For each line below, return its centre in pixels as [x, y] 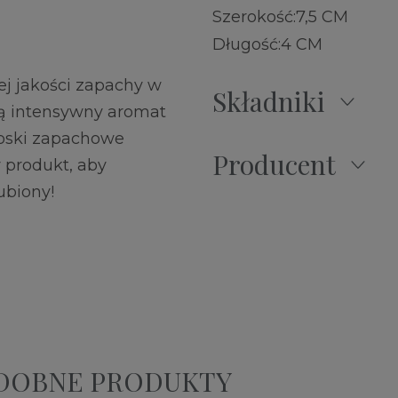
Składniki [269, 102]
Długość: [247, 45]
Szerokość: [254, 17]
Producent [274, 165]
